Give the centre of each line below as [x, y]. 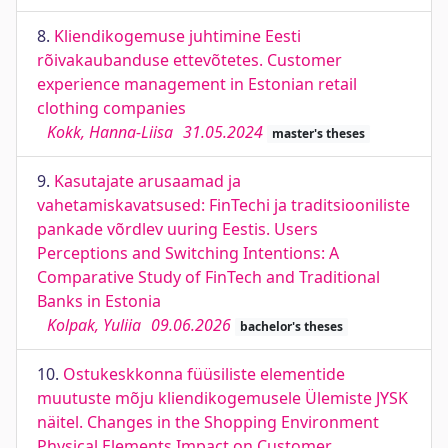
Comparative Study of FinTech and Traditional [208, 277]
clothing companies [111, 108]
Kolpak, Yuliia [94, 325]
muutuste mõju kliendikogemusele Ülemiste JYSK [222, 398]
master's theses [318, 133]
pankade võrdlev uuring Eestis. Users [177, 229]
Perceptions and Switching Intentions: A [188, 253]
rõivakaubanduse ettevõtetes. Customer [189, 60]
